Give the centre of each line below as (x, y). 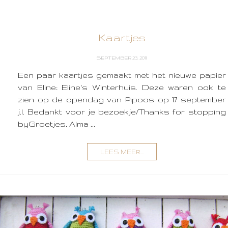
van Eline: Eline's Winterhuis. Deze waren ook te (122, 87)
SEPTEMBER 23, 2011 (122, 58)
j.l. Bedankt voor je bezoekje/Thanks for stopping (122, 112)
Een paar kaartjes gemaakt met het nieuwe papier (122, 75)
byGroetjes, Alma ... (56, 124)
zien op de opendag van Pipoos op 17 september (122, 99)
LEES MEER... (122, 152)
